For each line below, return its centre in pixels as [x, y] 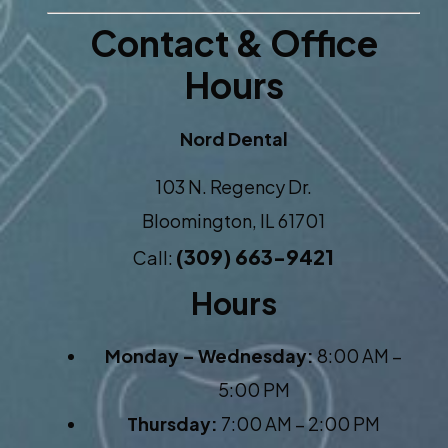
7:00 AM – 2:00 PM [299, 423]
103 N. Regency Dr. [233, 186]
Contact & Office [233, 42]
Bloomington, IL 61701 [233, 220]
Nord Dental [233, 138]
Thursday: [172, 423]
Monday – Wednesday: [209, 355]
